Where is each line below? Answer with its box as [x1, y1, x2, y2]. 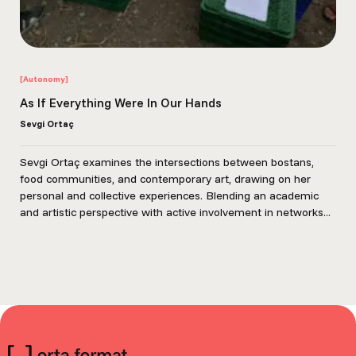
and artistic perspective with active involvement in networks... [19, 205, 331, 219]
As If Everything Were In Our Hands [19, 95, 222, 110]
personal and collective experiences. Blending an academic [19, 188, 319, 203]
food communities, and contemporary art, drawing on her [19, 172, 311, 186]
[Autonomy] [19, 74, 68, 84]
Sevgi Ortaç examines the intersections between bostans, [19, 155, 314, 169]
